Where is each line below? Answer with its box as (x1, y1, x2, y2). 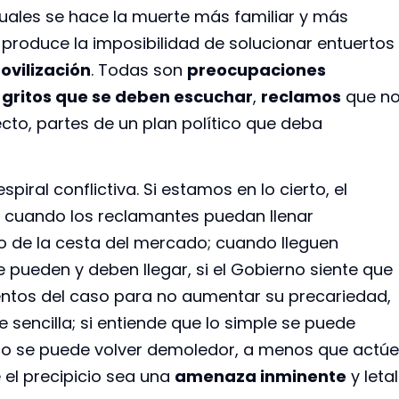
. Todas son (91, 58, 187, 81)
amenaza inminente (175, 365, 346, 388)
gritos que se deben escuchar (2, 85, 253, 108)
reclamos (261, 85, 341, 108)
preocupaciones (187, 58, 326, 81)
